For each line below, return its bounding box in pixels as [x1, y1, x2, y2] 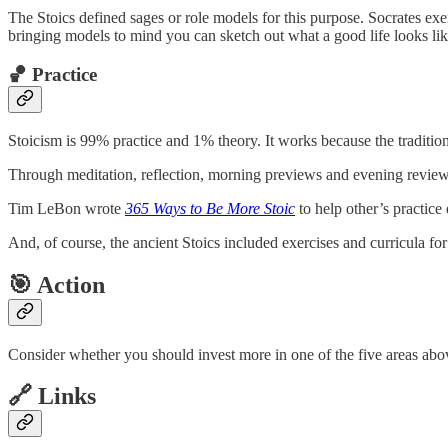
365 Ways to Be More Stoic [125, 199, 295, 217]
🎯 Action [8, 271, 105, 298]
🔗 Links [8, 383, 96, 410]
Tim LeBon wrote [8, 199, 125, 217]
